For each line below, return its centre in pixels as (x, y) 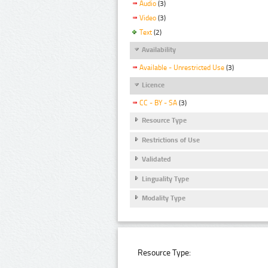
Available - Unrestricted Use (182, 68)
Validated (156, 159)
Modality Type (164, 198)
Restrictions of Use (171, 140)
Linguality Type (165, 179)
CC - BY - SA (158, 103)
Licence (153, 85)
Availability (159, 49)
